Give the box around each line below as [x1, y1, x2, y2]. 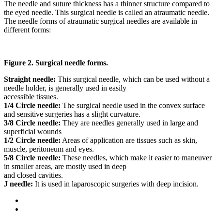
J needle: [4, 180, 33, 188]
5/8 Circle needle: [4, 154, 61, 162]
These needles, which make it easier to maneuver [61, 154, 212, 162]
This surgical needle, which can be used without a [56, 75, 210, 83]
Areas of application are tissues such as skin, [61, 136, 197, 144]
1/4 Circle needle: [4, 101, 61, 109]
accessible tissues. [4, 93, 58, 101]
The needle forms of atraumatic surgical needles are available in [4, 17, 197, 25]
